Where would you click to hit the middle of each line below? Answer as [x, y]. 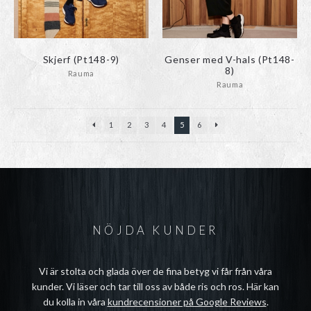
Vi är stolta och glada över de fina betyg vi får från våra [155, 271]
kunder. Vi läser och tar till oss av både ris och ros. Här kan [155, 287]
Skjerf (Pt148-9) [81, 59]
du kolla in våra [75, 302]
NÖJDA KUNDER [155, 230]
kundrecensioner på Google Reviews [187, 302]
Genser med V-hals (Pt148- [230, 59]
